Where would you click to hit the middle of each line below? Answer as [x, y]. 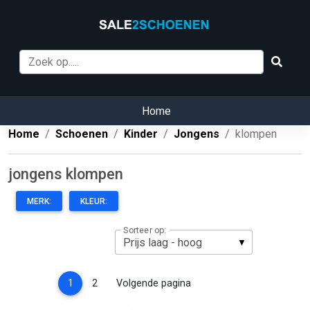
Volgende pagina [153, 283]
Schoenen [82, 134]
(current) [92, 282]
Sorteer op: [145, 230]
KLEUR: [94, 202]
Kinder [141, 134]
